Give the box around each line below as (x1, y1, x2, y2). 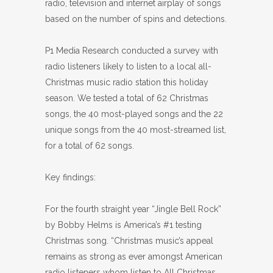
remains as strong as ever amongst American (45, 252, 222, 261)
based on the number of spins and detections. (45, 14, 227, 24)
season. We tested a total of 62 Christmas (45, 93, 208, 103)
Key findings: (45, 172, 96, 182)
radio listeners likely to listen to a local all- (45, 62, 211, 71)
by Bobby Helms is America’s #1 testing (45, 220, 202, 230)
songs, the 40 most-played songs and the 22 (45, 109, 223, 119)
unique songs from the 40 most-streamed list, (45, 125, 226, 135)
